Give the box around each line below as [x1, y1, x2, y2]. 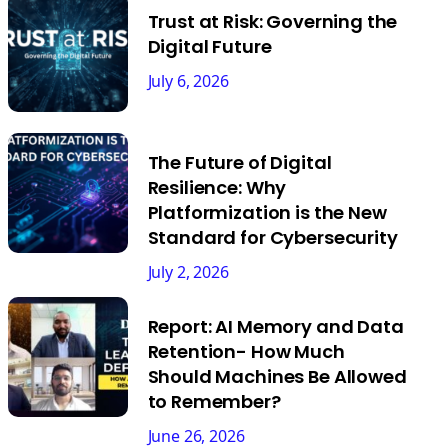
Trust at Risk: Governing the [147, 9, 398, 35]
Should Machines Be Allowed [147, 363, 407, 389]
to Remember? [147, 388, 281, 414]
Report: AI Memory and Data [147, 313, 404, 339]
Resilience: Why [147, 174, 287, 200]
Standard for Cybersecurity [147, 224, 398, 250]
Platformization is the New [147, 199, 387, 225]
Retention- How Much [147, 338, 345, 364]
